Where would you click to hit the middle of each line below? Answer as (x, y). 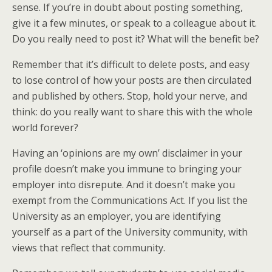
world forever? (45, 127)
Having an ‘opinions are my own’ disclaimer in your (127, 153)
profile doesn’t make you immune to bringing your (127, 169)
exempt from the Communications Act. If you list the (130, 200)
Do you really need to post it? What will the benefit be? (136, 39)
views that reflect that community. (89, 248)
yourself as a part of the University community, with (130, 232)
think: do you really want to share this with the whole (132, 112)
